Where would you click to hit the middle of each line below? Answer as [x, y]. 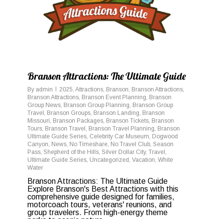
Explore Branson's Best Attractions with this [103, 189]
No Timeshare [88, 144]
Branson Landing [116, 113]
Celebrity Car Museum [119, 136]
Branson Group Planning [97, 105]
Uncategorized [109, 160]
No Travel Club [130, 144]
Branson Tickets [127, 121]
